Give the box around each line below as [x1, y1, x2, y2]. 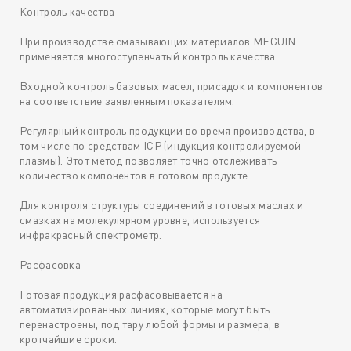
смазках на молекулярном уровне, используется [20, 213, 261, 227]
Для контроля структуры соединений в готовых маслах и [20, 198, 304, 212]
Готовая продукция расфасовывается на [20, 288, 223, 302]
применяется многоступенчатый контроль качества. [20, 49, 279, 63]
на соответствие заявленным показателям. [20, 94, 235, 108]
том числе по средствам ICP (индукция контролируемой [20, 139, 302, 153]
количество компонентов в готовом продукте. [20, 168, 251, 183]
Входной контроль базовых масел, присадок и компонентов [20, 79, 324, 93]
